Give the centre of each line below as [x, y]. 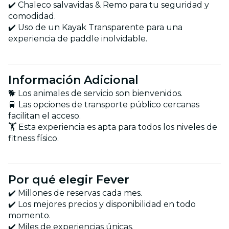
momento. [29, 215]
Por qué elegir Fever [69, 179]
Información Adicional [73, 80]
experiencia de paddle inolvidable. [78, 38]
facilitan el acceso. [44, 116]
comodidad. [32, 16]
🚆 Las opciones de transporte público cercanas [104, 104]
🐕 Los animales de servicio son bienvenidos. [95, 93]
